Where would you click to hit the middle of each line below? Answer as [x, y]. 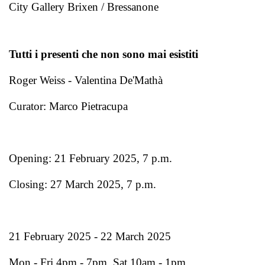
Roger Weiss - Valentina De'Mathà [86, 80]
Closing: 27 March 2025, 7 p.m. [83, 184]
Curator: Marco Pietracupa [68, 106]
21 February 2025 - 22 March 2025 [90, 236]
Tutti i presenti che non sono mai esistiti [104, 54]
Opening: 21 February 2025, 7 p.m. [91, 158]
